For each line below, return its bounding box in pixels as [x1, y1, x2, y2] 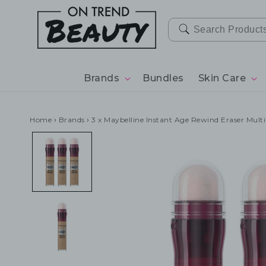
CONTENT [9, 12, 62, 24]
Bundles [142, 72, 184, 84]
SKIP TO [9, 2, 53, 14]
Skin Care [198, 72, 246, 84]
